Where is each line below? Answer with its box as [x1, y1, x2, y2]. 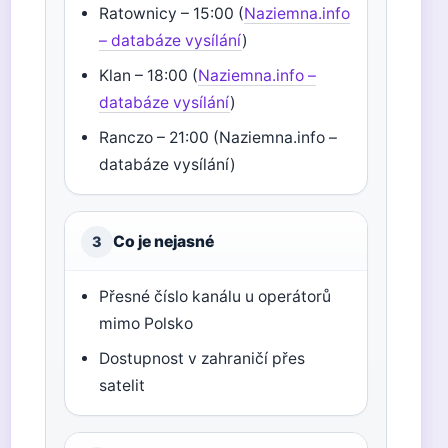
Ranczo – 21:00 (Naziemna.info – [99, 128, 338, 147]
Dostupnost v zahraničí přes [99, 349, 306, 368]
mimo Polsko [99, 314, 194, 333]
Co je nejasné [113, 232, 214, 251]
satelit [99, 376, 146, 395]
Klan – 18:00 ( [99, 66, 199, 85]
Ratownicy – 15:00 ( [99, 4, 245, 23]
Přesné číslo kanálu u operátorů [99, 287, 332, 306]
